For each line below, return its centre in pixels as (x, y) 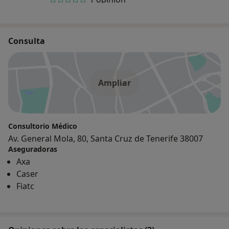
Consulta (27, 41)
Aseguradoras (33, 149)
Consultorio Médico (43, 126)
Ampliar (114, 83)
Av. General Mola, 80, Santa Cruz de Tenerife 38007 (106, 138)
